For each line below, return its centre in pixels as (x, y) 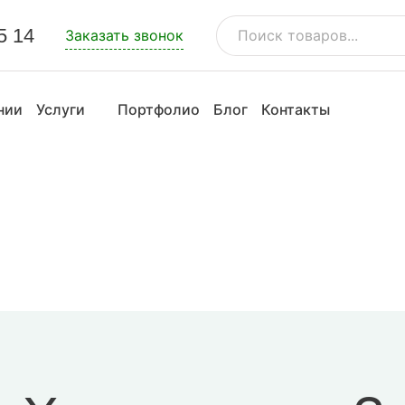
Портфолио (159, 109)
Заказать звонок (124, 35)
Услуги (61, 109)
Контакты (296, 109)
